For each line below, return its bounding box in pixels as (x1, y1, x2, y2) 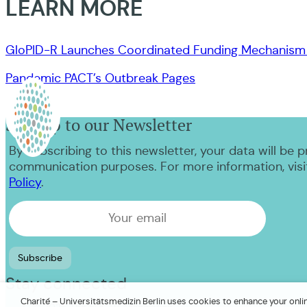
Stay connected (5, 273, 127, 294)
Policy (9, 174, 41, 190)
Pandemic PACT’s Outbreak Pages (5, 70, 195, 86)
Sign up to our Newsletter (5, 114, 192, 136)
